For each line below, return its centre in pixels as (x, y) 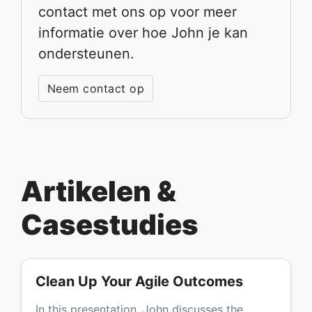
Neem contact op (96, 89)
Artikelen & (99, 192)
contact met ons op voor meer (138, 12)
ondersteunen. (86, 54)
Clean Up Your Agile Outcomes (139, 282)
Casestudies (110, 225)
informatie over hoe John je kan (143, 33)
